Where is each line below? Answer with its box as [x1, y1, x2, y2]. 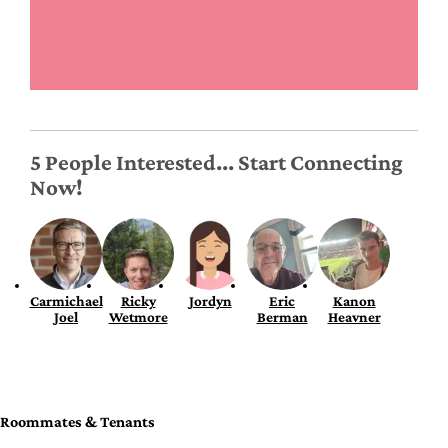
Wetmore [108, 309, 168, 326]
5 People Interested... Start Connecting [30, 149, 403, 175]
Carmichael [29, 293, 103, 310]
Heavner [327, 309, 381, 326]
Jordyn [188, 293, 232, 310]
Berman [256, 309, 308, 326]
